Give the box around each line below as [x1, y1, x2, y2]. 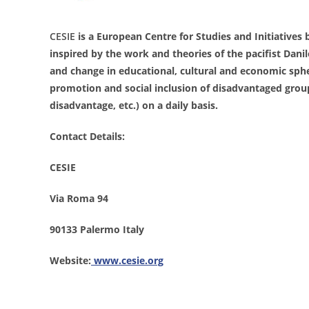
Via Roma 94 [50, 192, 108, 205]
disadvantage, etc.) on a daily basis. [50, 99, 218, 112]
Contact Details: [50, 130, 125, 143]
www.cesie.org [91, 254, 163, 267]
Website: [50, 254, 91, 267]
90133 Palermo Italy [50, 223, 144, 236]
